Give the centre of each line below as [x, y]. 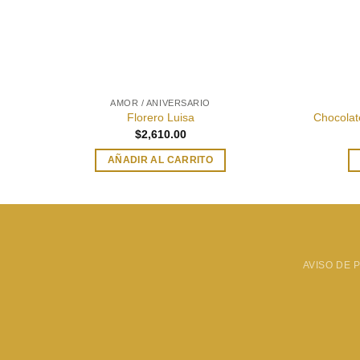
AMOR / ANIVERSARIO [160, 102]
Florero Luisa [160, 118]
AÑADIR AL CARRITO [160, 160]
